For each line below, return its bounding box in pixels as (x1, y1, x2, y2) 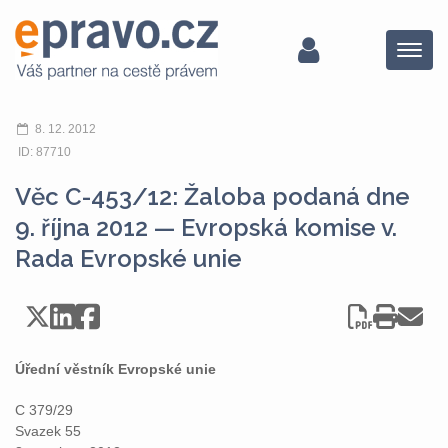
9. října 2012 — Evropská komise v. (15, 213, 397, 242)
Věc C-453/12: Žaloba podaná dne (15, 182, 410, 211)
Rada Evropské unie (15, 244, 242, 273)
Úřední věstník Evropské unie (15, 361, 216, 377)
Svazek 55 (15, 423, 81, 439)
